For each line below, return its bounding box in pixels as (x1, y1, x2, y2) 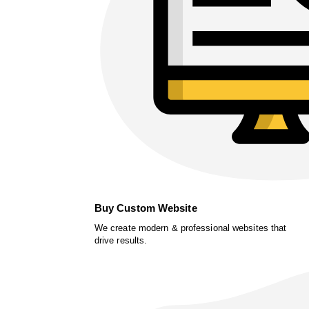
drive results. (94, 235, 148, 246)
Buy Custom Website (94, 201, 197, 214)
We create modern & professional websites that (94, 222, 287, 233)
